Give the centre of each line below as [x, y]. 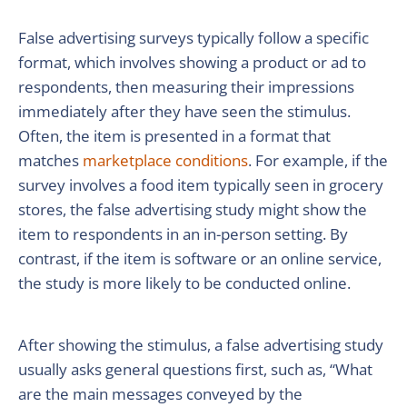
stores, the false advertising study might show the [193, 209]
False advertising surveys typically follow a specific [194, 38]
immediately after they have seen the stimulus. [184, 111]
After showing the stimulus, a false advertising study [201, 345]
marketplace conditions [165, 160]
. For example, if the [318, 160]
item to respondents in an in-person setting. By [183, 234]
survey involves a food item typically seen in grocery [201, 185]
